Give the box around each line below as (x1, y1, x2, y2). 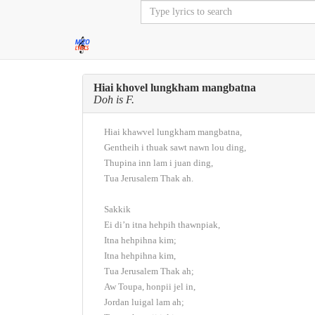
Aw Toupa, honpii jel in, (104, 281, 195, 292)
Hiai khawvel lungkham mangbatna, (104, 127, 242, 137)
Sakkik (104, 204, 131, 214)
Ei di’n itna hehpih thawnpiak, (104, 219, 220, 230)
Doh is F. (94, 94, 134, 105)
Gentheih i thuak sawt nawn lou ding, (104, 142, 246, 153)
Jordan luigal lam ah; (104, 297, 184, 307)
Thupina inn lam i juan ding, (104, 157, 213, 168)
